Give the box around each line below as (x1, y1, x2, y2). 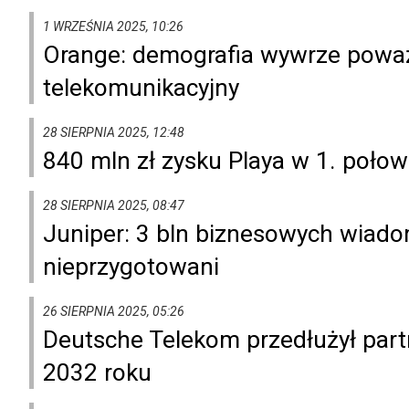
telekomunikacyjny (43, 73, 239, 101)
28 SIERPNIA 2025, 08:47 (43, 197, 184, 213)
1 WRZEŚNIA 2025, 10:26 (43, 18, 184, 34)
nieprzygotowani (43, 252, 219, 280)
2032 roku (43, 358, 152, 386)
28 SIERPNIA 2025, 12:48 (43, 124, 184, 140)
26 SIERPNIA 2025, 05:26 (43, 303, 184, 319)
